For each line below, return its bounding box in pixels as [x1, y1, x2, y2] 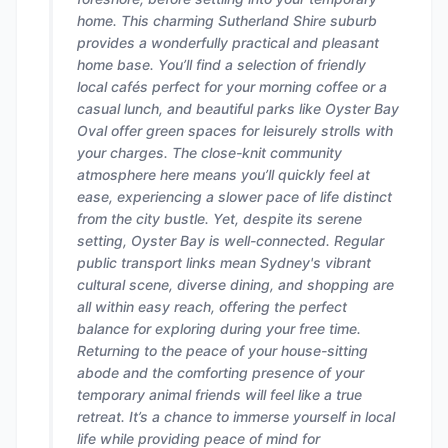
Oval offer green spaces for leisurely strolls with [77, 122, 393, 139]
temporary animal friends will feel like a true [77, 386, 362, 403]
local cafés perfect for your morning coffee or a [77, 78, 387, 95]
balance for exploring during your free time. [77, 320, 361, 337]
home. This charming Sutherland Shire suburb [77, 12, 377, 29]
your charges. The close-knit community [77, 144, 342, 161]
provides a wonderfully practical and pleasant [77, 34, 379, 51]
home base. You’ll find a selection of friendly [77, 56, 366, 73]
